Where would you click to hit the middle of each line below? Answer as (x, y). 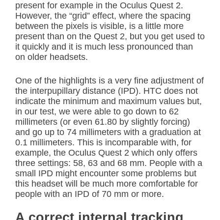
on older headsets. (52, 57)
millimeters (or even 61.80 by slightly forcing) (103, 122)
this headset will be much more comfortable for (107, 183)
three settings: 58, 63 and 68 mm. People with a (109, 163)
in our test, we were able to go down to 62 (97, 111)
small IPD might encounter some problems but (106, 173)
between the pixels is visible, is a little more (99, 26)
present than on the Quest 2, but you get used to (110, 36)
